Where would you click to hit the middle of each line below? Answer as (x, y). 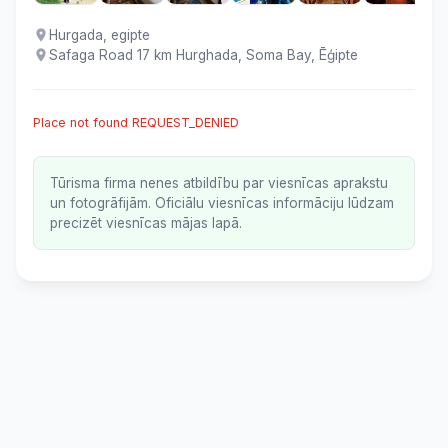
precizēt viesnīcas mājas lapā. (146, 223)
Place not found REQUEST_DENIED (136, 122)
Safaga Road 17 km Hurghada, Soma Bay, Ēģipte (203, 55)
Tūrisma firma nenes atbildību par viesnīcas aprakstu (219, 183)
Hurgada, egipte (99, 35)
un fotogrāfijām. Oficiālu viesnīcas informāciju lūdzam (222, 203)
